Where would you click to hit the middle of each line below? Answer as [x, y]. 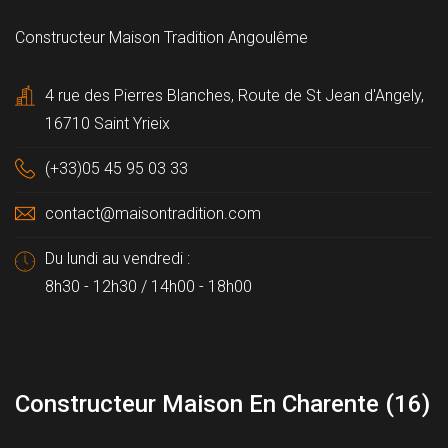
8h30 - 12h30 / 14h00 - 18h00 [148, 286]
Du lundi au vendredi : [117, 258]
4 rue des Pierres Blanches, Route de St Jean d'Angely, [234, 95]
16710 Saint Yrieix [107, 123]
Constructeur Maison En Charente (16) [222, 403]
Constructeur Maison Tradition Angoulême [161, 37]
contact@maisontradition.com [153, 213]
